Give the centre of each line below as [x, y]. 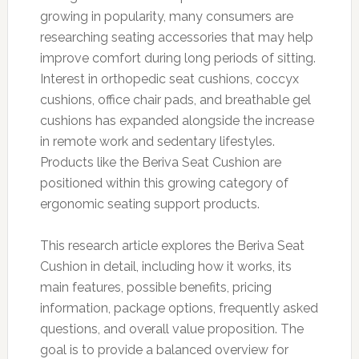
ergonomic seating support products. [149, 204]
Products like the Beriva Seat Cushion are [160, 162]
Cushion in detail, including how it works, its [165, 266]
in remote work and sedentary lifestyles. [157, 141]
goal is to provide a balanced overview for [164, 349]
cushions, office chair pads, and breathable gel [175, 99]
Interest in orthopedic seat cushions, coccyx [169, 79]
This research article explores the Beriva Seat [172, 245]
